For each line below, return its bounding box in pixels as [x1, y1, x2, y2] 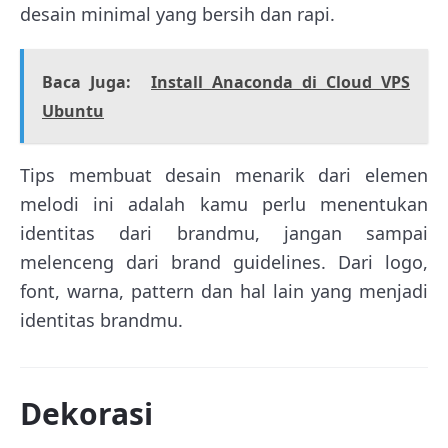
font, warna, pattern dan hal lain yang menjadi [20, 279, 428, 304]
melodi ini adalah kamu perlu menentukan [20, 192, 428, 217]
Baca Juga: [42, 71, 131, 94]
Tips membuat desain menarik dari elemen [20, 163, 428, 188]
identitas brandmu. [20, 308, 183, 333]
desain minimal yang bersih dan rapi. [20, 2, 335, 27]
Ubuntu [42, 100, 104, 123]
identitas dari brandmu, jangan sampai [20, 221, 428, 246]
